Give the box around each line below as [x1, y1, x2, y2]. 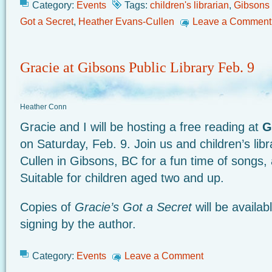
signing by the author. [20, 217, 136, 231]
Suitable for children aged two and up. [20, 171, 224, 185]
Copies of [20, 200, 75, 214]
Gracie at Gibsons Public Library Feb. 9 [20, 59, 254, 75]
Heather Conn [20, 103, 67, 111]
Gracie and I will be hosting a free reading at [20, 120, 262, 134]
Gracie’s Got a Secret [75, 200, 192, 214]
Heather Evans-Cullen [78, 16, 174, 27]
